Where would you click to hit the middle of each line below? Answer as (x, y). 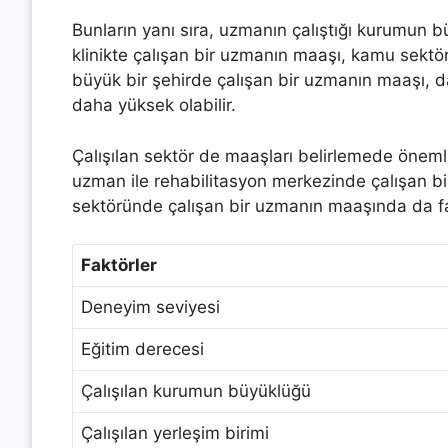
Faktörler (119, 265)
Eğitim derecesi (142, 349)
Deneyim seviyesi (150, 307)
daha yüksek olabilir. (154, 105)
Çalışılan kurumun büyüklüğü (196, 391)
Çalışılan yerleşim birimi (175, 433)
